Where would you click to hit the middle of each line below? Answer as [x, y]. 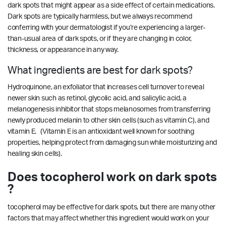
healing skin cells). [35, 154]
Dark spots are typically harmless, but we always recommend [100, 16]
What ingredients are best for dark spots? [100, 70]
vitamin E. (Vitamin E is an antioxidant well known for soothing [101, 131]
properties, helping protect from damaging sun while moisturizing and [112, 143]
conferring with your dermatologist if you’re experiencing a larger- [106, 27]
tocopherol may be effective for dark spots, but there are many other [111, 207]
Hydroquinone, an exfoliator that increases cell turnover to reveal [106, 87]
